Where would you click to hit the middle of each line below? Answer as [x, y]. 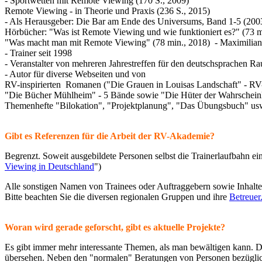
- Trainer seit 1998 [38, 53]
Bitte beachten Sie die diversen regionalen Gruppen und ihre [117, 197]
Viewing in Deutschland [49, 166]
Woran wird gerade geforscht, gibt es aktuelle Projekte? [115, 227]
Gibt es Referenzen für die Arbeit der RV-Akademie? [110, 136]
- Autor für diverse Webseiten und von [75, 74]
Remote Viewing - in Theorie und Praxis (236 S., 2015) [107, 11]
